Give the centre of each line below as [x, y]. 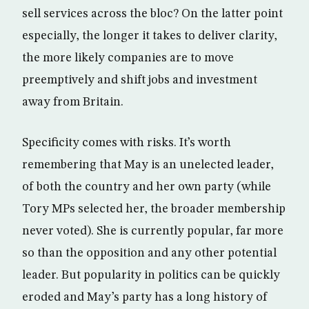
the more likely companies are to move [128, 58]
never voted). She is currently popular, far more [153, 231]
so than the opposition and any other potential [149, 253]
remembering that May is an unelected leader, [148, 165]
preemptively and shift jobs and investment [140, 80]
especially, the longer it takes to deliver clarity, [150, 36]
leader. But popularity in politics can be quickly [151, 276]
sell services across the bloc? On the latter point [152, 14]
